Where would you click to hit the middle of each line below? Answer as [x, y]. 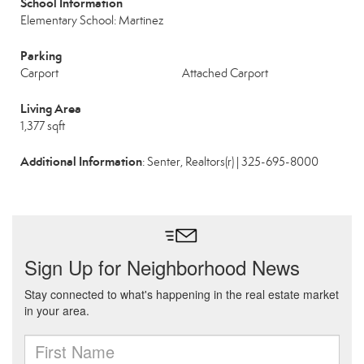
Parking [41, 56]
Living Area [51, 108]
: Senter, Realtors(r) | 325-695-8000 [230, 162]
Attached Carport [225, 73]
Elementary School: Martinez [92, 20]
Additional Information [81, 161]
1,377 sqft [43, 126]
